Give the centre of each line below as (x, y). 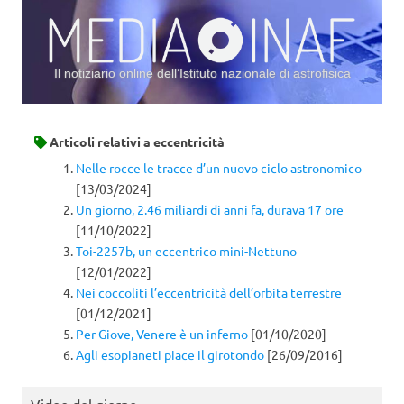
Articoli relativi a (100, 141)
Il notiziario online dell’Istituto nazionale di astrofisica (202, 73)
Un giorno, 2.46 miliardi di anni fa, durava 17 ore (210, 210)
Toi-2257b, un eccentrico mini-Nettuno (186, 251)
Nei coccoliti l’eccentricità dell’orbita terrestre (209, 293)
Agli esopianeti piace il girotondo (170, 355)
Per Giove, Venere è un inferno (162, 334)
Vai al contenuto (249, 110)
